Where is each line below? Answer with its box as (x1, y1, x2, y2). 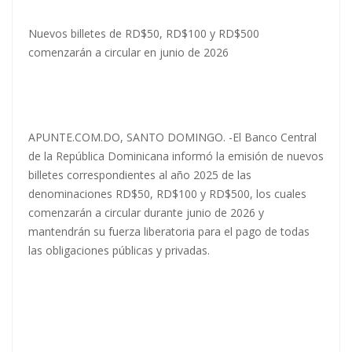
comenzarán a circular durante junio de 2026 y (28, 205, 264, 221)
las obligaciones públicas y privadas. (28, 243, 210, 258)
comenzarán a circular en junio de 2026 (28, 45, 229, 60)
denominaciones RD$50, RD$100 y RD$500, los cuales (28, 186, 306, 202)
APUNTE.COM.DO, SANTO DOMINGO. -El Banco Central (28, 130, 317, 145)
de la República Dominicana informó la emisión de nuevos (28, 148, 324, 164)
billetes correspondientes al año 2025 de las (28, 167, 251, 183)
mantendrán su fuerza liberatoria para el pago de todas (28, 224, 310, 240)
